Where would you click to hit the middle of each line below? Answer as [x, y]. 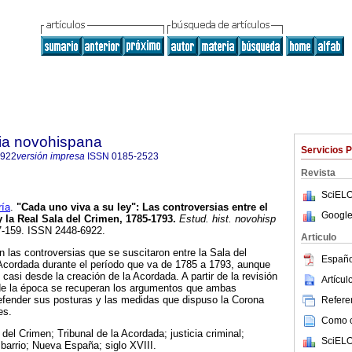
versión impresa [51, 156]
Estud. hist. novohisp [226, 219]
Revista [318, 173]
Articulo [319, 237]
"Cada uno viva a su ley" [76, 207]
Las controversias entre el [205, 207]
